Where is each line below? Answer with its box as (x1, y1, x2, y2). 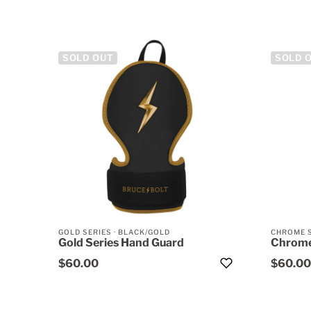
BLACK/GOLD (118, 228, 170, 237)
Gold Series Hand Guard (58, 236, 184, 250)
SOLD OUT (62, 52, 114, 64)
